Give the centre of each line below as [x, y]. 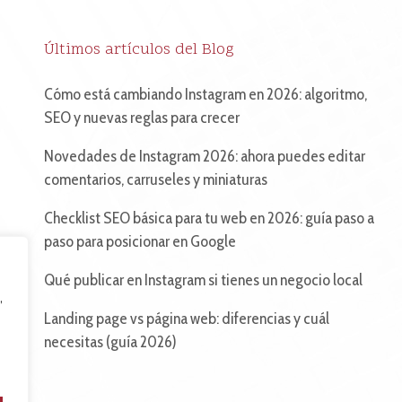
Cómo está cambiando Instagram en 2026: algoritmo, [205, 94]
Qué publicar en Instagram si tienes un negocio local [203, 280]
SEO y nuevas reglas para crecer [141, 118]
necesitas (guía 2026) [110, 342]
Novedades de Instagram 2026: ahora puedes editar [204, 156]
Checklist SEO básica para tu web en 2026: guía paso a [209, 218]
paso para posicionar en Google [140, 241]
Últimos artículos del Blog [139, 50]
